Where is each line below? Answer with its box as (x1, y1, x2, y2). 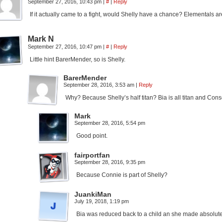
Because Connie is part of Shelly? (76, 171, 167, 178)
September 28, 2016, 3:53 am (63, 82, 136, 88)
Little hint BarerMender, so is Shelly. (30, 56, 125, 63)
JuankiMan (74, 190, 111, 198)
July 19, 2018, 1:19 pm (74, 198, 129, 204)
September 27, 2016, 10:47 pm (28, 44, 103, 50)
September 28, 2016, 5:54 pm (74, 120, 145, 126)
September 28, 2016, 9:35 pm (74, 159, 145, 165)
